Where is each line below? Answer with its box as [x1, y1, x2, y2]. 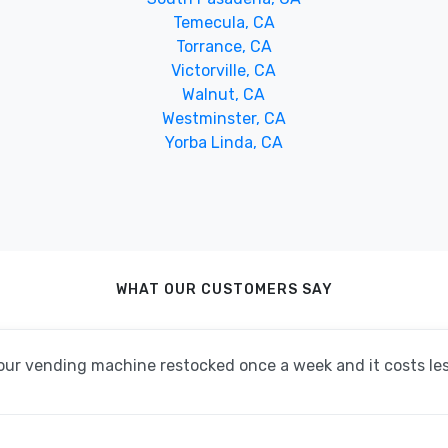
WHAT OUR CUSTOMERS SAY [115, 281, 333, 298]
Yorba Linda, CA [164, 133, 283, 152]
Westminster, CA [161, 109, 286, 128]
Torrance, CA [175, 37, 272, 56]
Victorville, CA [171, 61, 277, 80]
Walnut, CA [182, 85, 266, 104]
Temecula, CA [172, 13, 275, 32]
